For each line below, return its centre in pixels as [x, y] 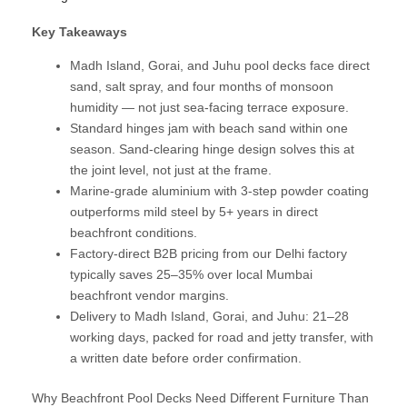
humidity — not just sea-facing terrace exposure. [209, 108]
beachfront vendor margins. [149, 296]
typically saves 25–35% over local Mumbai [191, 275]
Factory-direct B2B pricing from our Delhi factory [208, 254]
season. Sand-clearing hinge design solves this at [212, 149]
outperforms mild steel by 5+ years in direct [194, 212]
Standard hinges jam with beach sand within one [209, 129]
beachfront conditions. [134, 233]
